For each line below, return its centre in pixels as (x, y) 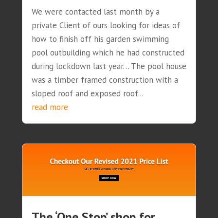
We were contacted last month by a (95, 12)
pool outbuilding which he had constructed (108, 53)
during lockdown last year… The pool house (109, 66)
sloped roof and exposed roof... (87, 93)
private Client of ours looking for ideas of (106, 25)
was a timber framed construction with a (105, 80)
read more (50, 107)
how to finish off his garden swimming (100, 39)
